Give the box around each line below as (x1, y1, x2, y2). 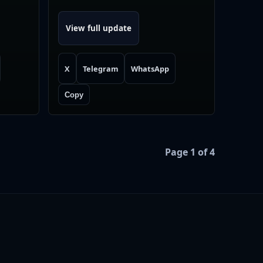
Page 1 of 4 (165, 145, 215, 159)
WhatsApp (131, 63, 170, 74)
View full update (65, 23, 131, 34)
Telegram (82, 63, 119, 74)
